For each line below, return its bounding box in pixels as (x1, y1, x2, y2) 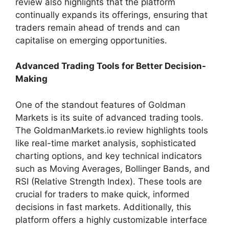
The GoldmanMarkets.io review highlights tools (15, 125, 208, 135)
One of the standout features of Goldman (15, 99, 186, 110)
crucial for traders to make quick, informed (15, 189, 190, 199)
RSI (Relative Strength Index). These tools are (15, 176, 202, 187)
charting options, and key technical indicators (15, 150, 202, 161)
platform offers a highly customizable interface (15, 214, 207, 225)
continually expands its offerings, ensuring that (15, 9, 208, 20)
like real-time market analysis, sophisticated (15, 138, 196, 148)
